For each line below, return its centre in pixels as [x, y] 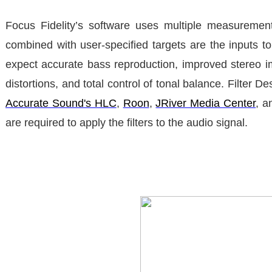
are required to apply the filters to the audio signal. [127, 122]
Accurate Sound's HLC [61, 103]
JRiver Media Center [206, 103]
